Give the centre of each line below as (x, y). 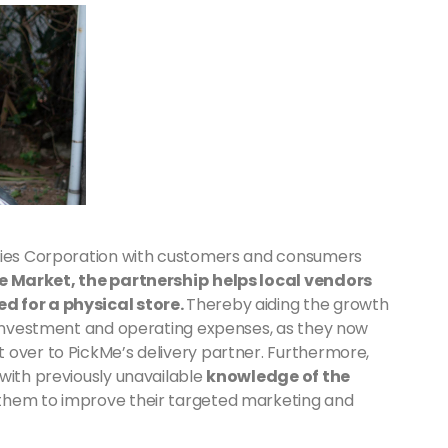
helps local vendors (292, 281)
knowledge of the (278, 377)
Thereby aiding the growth (287, 305)
